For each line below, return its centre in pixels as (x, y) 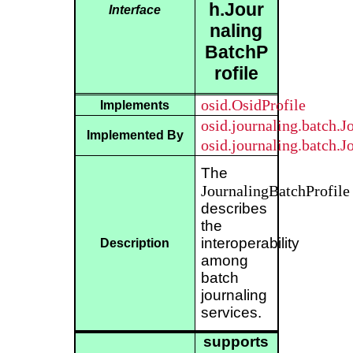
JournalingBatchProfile (275, 191)
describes (234, 209)
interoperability (250, 243)
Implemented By (135, 135)
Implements (135, 105)
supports (236, 342)
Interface (135, 10)
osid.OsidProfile (253, 105)
